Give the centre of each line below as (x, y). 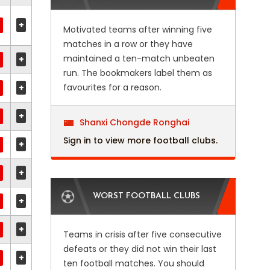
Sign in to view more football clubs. (140, 140)
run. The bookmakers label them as (137, 73)
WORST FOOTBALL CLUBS (146, 196)
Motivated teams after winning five (137, 30)
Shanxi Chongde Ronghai (133, 122)
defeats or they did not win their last (140, 249)
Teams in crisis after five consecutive (142, 234)
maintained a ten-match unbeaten (139, 58)
